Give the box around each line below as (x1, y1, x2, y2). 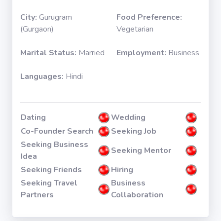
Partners (21, 189, 54, 200)
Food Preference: (116, 12, 182, 23)
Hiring (111, 164, 133, 175)
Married (78, 47, 105, 58)
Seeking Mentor (111, 145, 171, 156)
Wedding (111, 112, 146, 123)
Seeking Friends (21, 164, 82, 175)
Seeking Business (21, 139, 88, 150)
